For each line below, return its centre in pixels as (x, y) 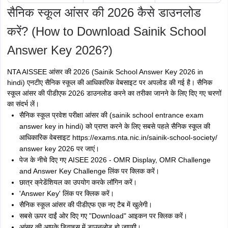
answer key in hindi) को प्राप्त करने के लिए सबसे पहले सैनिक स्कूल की (115, 126)
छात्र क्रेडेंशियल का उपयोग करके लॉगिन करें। (78, 182)
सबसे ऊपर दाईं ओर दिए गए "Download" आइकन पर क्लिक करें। (103, 216)
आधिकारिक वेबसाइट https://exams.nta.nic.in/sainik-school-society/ (118, 137)
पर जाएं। (87, 149)
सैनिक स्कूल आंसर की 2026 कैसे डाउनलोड (104, 12)
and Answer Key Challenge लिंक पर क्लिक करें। (89, 171)
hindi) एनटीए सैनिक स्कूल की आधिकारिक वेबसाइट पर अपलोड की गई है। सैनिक (109, 82)
